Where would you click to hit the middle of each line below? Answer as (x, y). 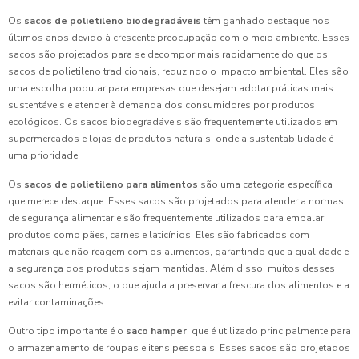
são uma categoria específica (265, 184)
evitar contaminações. (57, 302)
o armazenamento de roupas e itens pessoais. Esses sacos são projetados (179, 348)
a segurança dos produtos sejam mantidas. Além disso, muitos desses (171, 268)
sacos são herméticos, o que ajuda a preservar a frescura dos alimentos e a (179, 285)
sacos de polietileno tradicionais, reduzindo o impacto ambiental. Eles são (178, 71)
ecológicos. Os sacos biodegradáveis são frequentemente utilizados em (173, 122)
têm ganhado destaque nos (265, 21)
